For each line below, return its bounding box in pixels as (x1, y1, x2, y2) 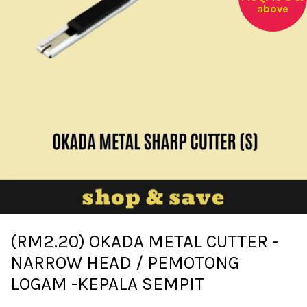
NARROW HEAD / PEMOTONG (10, 251, 239, 273)
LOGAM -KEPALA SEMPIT (10, 273, 204, 295)
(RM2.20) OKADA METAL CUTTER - (10, 230, 278, 252)
